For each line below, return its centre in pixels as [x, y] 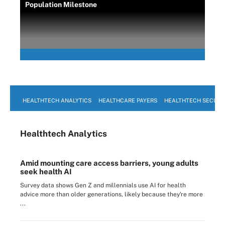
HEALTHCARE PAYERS [128, 100]
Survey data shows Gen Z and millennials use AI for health [103, 185]
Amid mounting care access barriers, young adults [109, 163]
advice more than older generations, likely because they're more [111, 194]
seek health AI [46, 171]
